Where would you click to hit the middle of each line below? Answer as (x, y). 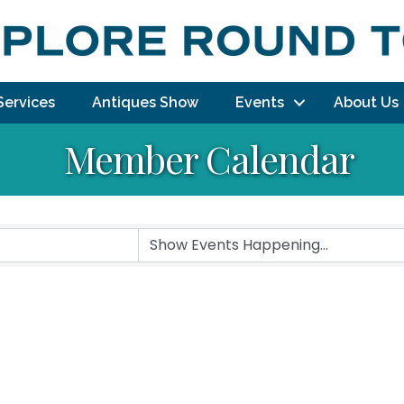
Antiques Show (145, 102)
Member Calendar (209, 159)
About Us (366, 102)
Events (260, 102)
